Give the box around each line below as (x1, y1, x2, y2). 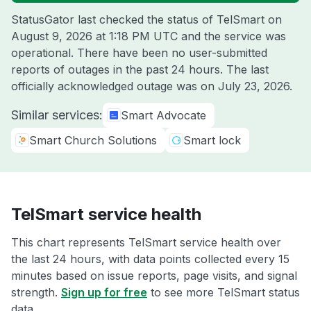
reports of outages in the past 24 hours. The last (11, 62, 269, 76)
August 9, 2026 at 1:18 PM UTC (11, 29, 178, 43)
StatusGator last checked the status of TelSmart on (11, 12, 282, 26)
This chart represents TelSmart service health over (11, 235, 281, 249)
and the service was (178, 29, 286, 43)
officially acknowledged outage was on (11, 79, 218, 93)
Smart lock (183, 133, 241, 147)
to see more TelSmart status (147, 285, 300, 299)
